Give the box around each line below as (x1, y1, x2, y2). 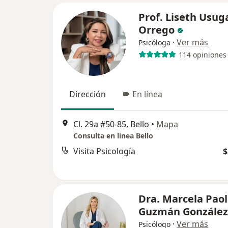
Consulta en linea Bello (73, 131, 153, 141)
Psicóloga (138, 38, 170, 47)
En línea (132, 89, 162, 100)
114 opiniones (178, 49, 226, 60)
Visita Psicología (73, 146, 135, 157)
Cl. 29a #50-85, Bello (73, 119, 149, 130)
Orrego (138, 23, 175, 37)
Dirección (69, 89, 106, 100)
